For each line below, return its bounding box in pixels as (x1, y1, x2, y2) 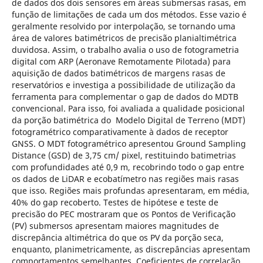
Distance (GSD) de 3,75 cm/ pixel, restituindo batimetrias (11, 149, 236, 161)
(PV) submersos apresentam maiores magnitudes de (11, 220, 219, 231)
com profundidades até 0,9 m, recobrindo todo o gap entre (11, 161, 244, 173)
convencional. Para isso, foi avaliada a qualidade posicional (11, 102, 245, 114)
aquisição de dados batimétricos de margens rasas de (11, 67, 225, 79)
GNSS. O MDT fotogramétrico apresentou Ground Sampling (11, 137, 246, 149)
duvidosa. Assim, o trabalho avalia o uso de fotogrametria (11, 43, 239, 55)
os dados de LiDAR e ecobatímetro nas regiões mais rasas (11, 173, 239, 184)
